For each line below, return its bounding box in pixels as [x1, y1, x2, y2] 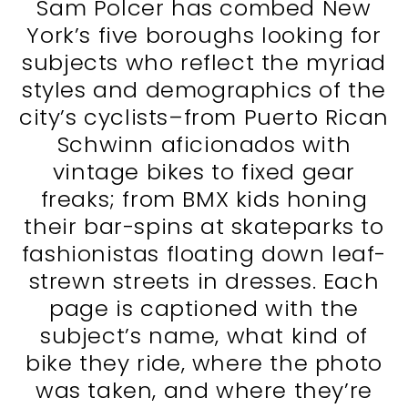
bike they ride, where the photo [25, 348, 382, 379]
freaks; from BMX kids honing [40, 184, 368, 215]
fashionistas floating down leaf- [21, 239, 387, 270]
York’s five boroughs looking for [26, 20, 382, 51]
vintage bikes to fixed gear [52, 157, 356, 188]
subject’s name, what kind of [40, 321, 368, 352]
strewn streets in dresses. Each [28, 266, 380, 297]
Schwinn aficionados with [56, 129, 352, 160]
